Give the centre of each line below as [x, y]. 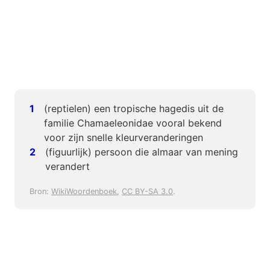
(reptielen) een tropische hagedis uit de [134, 109]
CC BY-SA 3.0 [147, 192]
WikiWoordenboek [84, 192]
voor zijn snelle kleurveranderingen [124, 138]
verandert [67, 167]
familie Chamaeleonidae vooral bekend [133, 123]
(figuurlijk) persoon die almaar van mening [142, 152]
